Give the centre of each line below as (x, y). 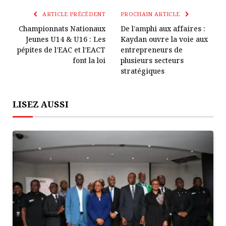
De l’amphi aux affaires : (163, 29)
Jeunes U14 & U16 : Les (66, 39)
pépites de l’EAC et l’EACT (61, 50)
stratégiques (143, 71)
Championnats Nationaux (62, 29)
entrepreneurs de (152, 50)
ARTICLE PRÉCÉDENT (73, 14)
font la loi (89, 61)
